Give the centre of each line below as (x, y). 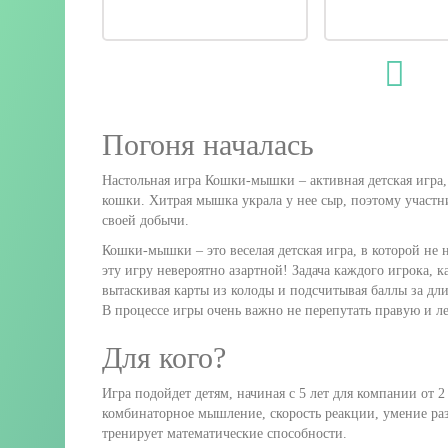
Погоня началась (208, 144)
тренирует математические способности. (224, 433)
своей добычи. (145, 220)
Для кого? (164, 357)
